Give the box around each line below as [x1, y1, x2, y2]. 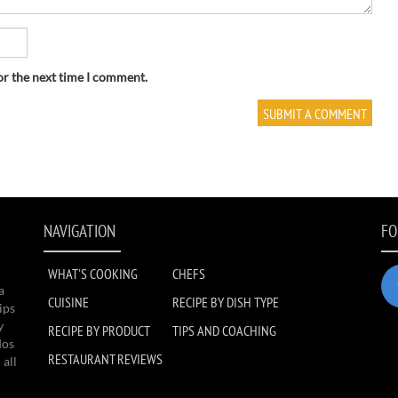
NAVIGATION [44, 220, 115, 242]
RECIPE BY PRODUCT [48, 322, 150, 339]
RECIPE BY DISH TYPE [172, 293, 279, 311]
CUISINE [48, 293, 89, 311]
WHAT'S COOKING [48, 265, 138, 283]
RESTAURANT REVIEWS [48, 350, 163, 368]
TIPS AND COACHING [172, 322, 276, 339]
